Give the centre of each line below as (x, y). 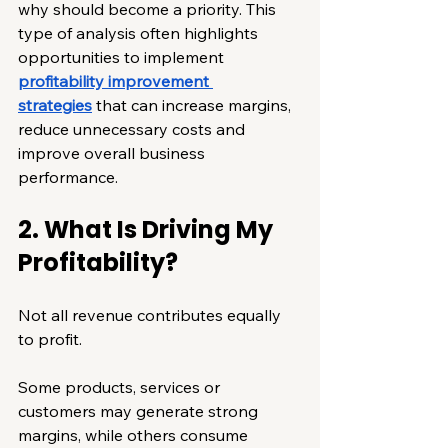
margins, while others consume (135, 434)
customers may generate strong (140, 410)
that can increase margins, (193, 104)
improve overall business (113, 152)
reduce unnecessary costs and (133, 128)
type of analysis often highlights (140, 32)
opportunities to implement (123, 56)
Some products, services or (121, 386)
